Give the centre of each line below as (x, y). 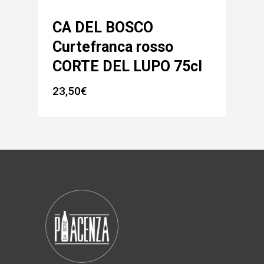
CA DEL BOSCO (103, 27)
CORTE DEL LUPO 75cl (127, 66)
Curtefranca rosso (113, 47)
